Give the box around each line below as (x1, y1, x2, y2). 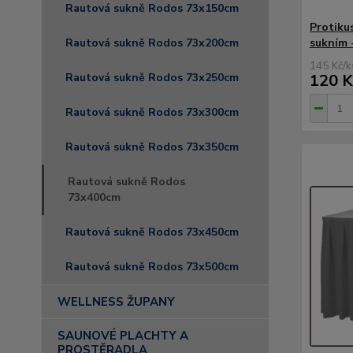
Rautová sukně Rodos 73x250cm (65, 70, 239, 85)
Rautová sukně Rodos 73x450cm (65, 225, 239, 240)
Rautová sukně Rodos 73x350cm (65, 139, 239, 154)
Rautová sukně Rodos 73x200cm (65, 35, 239, 50)
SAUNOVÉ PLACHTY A (58, 328, 188, 344)
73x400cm (68, 190, 121, 205)
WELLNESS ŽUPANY (58, 294, 175, 310)
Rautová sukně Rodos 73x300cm (65, 105, 239, 120)
